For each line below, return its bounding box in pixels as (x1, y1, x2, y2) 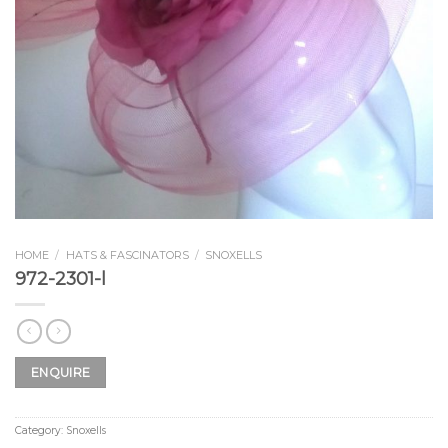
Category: (15, 424, 66, 438)
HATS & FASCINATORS (65, 247, 189, 262)
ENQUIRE (30, 365, 91, 381)
